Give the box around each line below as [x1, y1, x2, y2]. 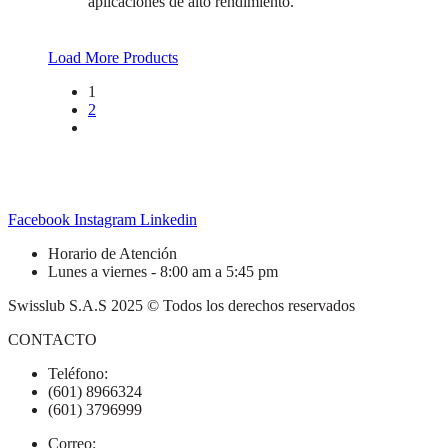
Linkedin [140, 211, 197, 229]
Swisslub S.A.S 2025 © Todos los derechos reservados [8, 297, 355, 315]
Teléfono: [48, 365, 108, 383]
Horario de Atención [48, 245, 177, 263]
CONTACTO [8, 331, 97, 349]
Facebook [8, 211, 70, 229]
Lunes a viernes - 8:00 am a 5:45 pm [48, 263, 278, 281]
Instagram [74, 211, 136, 229]
